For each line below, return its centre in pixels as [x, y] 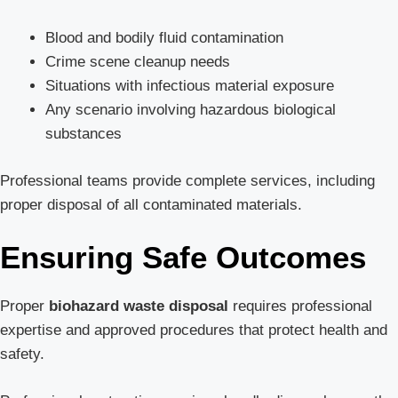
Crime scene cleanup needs [138, 62]
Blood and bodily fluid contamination [164, 38]
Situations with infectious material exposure [190, 86]
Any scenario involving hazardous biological [191, 110]
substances [84, 134]
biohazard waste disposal [139, 306]
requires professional [300, 306]
